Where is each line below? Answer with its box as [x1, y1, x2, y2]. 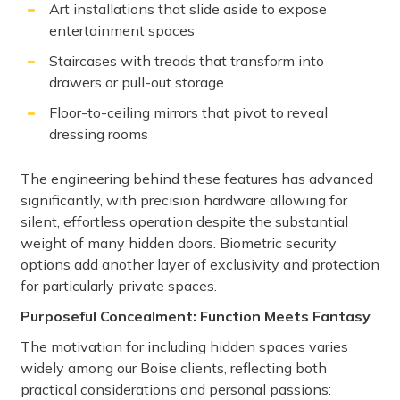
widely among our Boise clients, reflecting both [21, 359, 327, 378]
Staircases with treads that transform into [49, 52, 324, 71]
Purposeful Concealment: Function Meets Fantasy [21, 307, 371, 326]
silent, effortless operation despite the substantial [21, 212, 348, 231]
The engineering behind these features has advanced [21, 170, 373, 188]
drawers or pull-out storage [49, 73, 224, 92]
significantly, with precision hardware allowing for [21, 191, 347, 210]
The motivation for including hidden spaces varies [21, 337, 348, 356]
